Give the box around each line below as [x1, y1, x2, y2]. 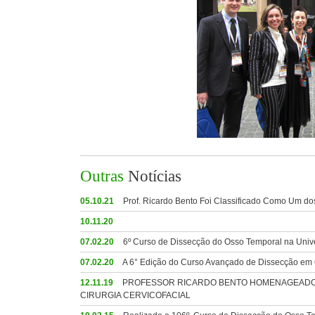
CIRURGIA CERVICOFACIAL [80, 290, 191, 300]
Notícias [128, 167, 181, 185]
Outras [80, 167, 128, 185]
